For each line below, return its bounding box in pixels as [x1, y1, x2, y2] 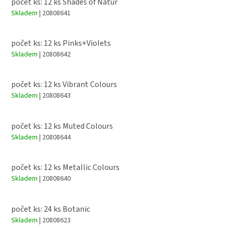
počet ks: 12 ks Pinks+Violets [11, 38, 111, 49]
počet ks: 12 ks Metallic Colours [11, 162, 120, 174]
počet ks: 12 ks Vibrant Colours [11, 79, 117, 91]
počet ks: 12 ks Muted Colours [11, 120, 113, 132]
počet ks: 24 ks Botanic [11, 203, 90, 215]
